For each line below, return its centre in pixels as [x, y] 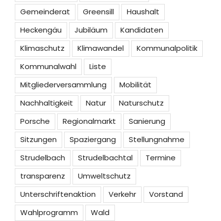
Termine [161, 157]
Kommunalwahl [48, 66]
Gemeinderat [45, 11]
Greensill [98, 11]
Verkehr [122, 194]
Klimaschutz [42, 48]
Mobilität [135, 84]
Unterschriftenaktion [58, 194]
